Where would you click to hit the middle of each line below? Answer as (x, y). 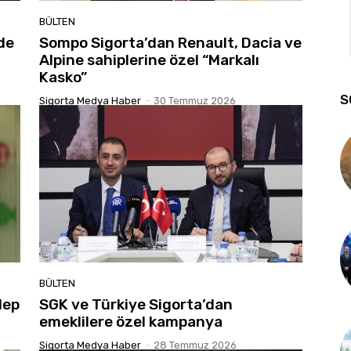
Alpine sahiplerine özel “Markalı (149, 60)
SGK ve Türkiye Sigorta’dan (136, 305)
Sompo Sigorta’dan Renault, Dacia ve (170, 42)
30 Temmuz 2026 (195, 100)
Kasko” (63, 77)
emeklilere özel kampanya (131, 322)
